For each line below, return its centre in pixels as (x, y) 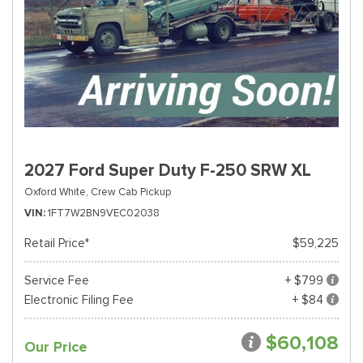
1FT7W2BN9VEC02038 (104, 213)
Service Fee (57, 280)
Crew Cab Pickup (131, 192)
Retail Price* (57, 243)
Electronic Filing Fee (79, 300)
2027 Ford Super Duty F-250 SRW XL (168, 170)
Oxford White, (56, 192)
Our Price (56, 347)
